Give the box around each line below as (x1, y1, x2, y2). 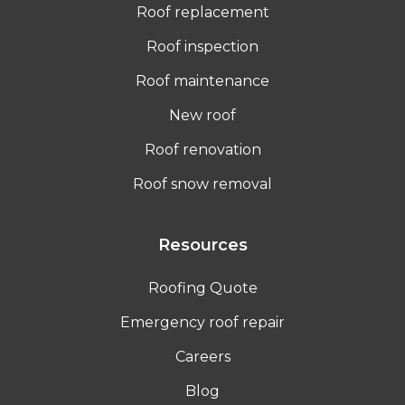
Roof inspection (146, 37, 259, 55)
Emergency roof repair (120, 313, 285, 331)
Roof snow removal (133, 174, 272, 193)
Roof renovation (144, 140, 261, 158)
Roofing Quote (147, 278, 258, 297)
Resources (157, 234, 248, 255)
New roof (169, 106, 236, 124)
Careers (174, 347, 231, 365)
